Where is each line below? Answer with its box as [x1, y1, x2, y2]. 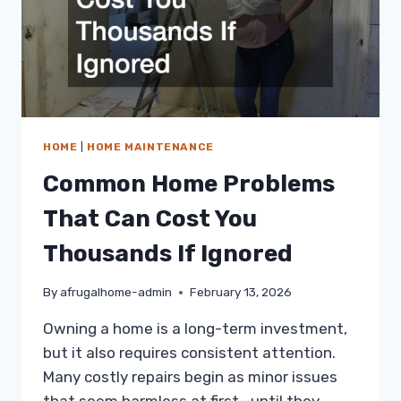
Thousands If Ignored [43, 239, 293, 268]
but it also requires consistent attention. [43, 344, 336, 363]
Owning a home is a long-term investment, [43, 320, 347, 338]
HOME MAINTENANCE [87, 140, 214, 153]
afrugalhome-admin [60, 285, 173, 300]
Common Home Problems [43, 169, 335, 198]
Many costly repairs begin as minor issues [43, 368, 337, 387]
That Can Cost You [43, 204, 257, 233]
